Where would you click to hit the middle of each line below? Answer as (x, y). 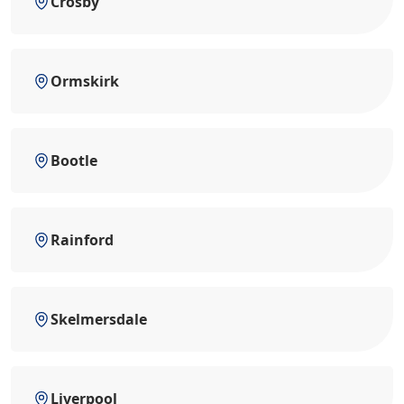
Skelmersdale (99, 319)
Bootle (74, 161)
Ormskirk (85, 81)
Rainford (82, 240)
